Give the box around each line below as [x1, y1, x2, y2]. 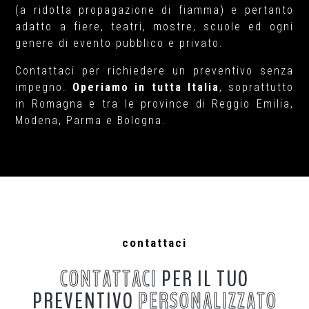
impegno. [15, 81, 73, 94]
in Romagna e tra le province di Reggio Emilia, [15, 97, 294, 110]
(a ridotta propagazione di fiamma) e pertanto [15, 3, 294, 17]
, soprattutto [219, 81, 294, 94]
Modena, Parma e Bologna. [15, 114, 167, 127]
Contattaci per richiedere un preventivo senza [15, 64, 294, 77]
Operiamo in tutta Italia [72, 81, 219, 94]
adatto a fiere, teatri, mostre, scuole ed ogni [15, 20, 294, 33]
